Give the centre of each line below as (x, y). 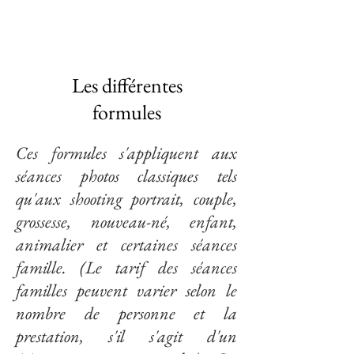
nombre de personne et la (126, 313)
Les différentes (127, 85)
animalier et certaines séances (126, 245)
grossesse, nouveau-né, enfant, (126, 222)
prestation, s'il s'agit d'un (126, 336)
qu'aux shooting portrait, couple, (126, 199)
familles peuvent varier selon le (126, 290)
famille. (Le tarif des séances (126, 267)
